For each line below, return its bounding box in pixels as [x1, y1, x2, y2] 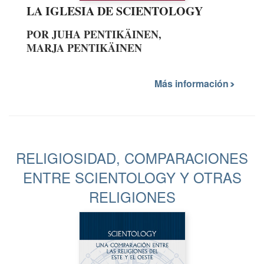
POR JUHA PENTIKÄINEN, [27, 27, 161, 42]
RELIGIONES [88, 186, 176, 207]
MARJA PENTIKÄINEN [27, 40, 142, 56]
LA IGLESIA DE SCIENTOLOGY [27, 2, 203, 20]
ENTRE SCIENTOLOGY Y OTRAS [22, 166, 242, 187]
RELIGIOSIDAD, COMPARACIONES [16, 147, 248, 168]
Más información [154, 76, 231, 90]
